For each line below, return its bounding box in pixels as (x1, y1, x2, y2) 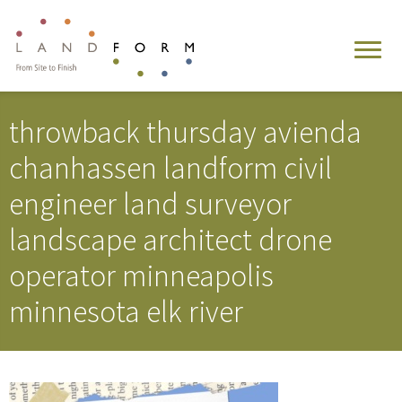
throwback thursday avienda (9, 112, 362, 151)
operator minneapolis (9, 256, 274, 294)
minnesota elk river (9, 292, 243, 330)
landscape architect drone (9, 220, 332, 258)
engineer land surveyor (9, 184, 292, 223)
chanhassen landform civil (9, 148, 332, 187)
